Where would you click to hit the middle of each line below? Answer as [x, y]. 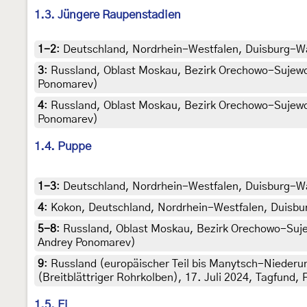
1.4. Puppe [63, 147]
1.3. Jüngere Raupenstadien [108, 15]
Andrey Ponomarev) [87, 243]
